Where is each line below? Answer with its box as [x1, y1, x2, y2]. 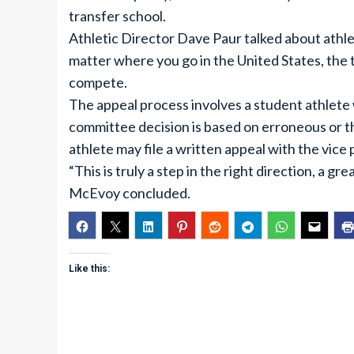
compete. [69, 73, 127, 91]
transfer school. [69, 7, 166, 24]
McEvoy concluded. [69, 184, 190, 201]
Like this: [69, 263, 110, 274]
